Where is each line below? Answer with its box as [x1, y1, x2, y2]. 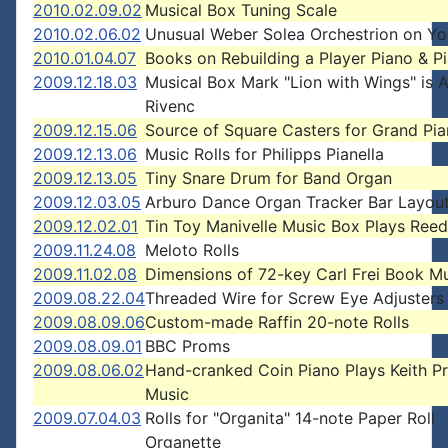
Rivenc [145, 96, 195, 116]
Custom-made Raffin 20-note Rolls [145, 312, 409, 332]
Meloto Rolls [145, 240, 239, 260]
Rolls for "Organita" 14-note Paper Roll [145, 408, 435, 428]
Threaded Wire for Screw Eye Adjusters [145, 288, 444, 308]
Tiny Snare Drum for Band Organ [145, 168, 392, 188]
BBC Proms [145, 336, 230, 356]
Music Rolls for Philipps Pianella [145, 144, 384, 164]
